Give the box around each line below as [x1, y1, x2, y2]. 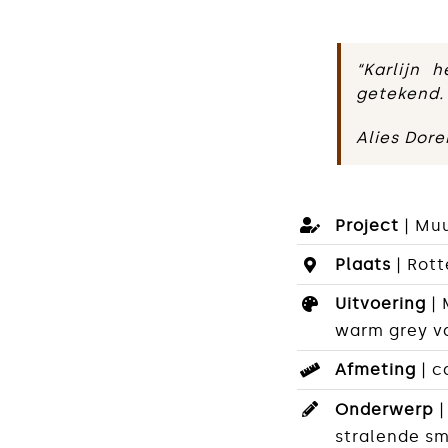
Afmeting [335, 360, 422, 380]
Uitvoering [335, 294, 432, 314]
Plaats [335, 255, 397, 275]
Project [335, 215, 405, 235]
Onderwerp [335, 399, 440, 419]
